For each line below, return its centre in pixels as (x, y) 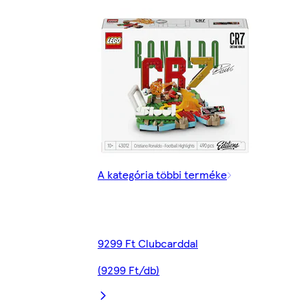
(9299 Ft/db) (129, 270)
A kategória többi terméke (162, 175)
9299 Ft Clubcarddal (148, 243)
